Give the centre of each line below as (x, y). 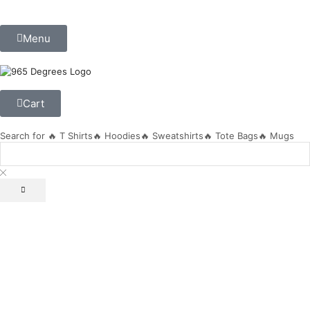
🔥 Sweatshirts (172, 136)
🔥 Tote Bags (231, 136)
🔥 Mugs (276, 136)
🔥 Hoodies (117, 136)
